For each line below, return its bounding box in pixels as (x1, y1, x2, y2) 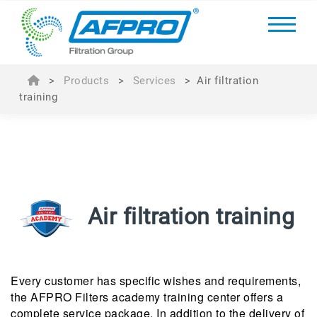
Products (64, 74, 109, 87)
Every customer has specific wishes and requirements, (11, 272, 301, 289)
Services (132, 74, 176, 87)
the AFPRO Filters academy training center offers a (11, 289, 283, 306)
